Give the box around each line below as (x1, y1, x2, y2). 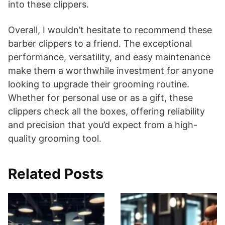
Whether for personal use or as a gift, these (8, 92, 193, 103)
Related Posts (8, 165, 103, 182)
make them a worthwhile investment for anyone (8, 65, 213, 76)
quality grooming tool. (8, 133, 101, 144)
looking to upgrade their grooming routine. (8, 78, 189, 89)
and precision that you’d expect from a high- (8, 119, 197, 130)
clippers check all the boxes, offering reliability (8, 105, 205, 117)
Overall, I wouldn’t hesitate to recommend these (8, 24, 212, 35)
